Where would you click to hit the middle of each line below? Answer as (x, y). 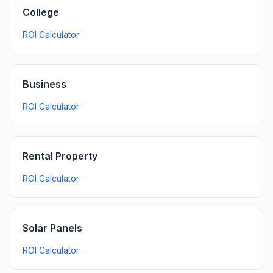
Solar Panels (52, 228)
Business (44, 84)
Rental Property (60, 156)
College (41, 12)
